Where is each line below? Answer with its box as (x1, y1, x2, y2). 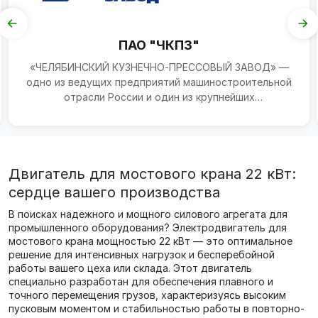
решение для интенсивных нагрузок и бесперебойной (9, 248, 275, 261)
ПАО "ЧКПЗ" (119, 38, 199, 53)
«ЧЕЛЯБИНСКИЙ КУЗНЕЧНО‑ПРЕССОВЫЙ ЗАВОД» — (29, 61, 289, 73)
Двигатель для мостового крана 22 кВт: (9, 165, 296, 182)
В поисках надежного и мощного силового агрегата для (9, 208, 287, 220)
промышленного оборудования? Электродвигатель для (9, 221, 287, 234)
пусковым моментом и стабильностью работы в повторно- (9, 302, 305, 314)
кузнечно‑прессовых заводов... (82, 106, 236, 118)
